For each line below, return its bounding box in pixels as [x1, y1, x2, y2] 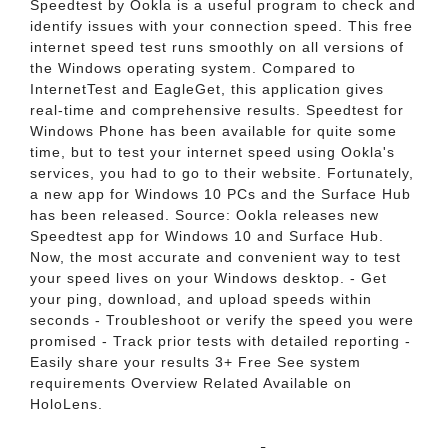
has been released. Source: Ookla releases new [30, 207, 379, 223]
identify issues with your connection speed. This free [30, 18, 413, 34]
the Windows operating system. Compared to [30, 60, 356, 76]
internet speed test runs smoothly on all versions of [30, 39, 404, 55]
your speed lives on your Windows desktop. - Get [30, 270, 387, 286]
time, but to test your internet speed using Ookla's [30, 144, 395, 160]
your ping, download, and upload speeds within [30, 291, 372, 307]
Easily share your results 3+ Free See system [30, 354, 361, 370]
